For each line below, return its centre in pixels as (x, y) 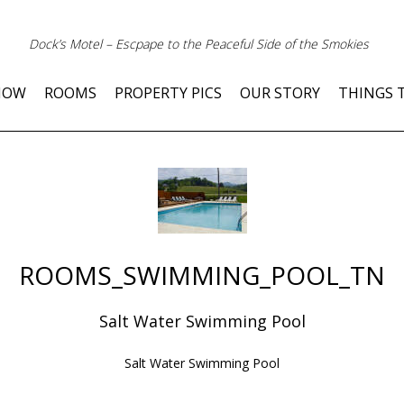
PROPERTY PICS (168, 92)
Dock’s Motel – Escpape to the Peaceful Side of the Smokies (198, 43)
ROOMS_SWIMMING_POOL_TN (202, 275)
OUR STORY (280, 92)
